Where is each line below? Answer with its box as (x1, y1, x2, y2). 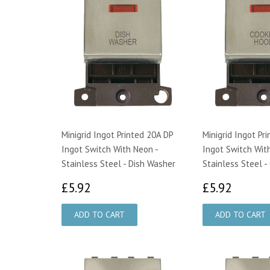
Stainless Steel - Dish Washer (61, 157, 175, 169)
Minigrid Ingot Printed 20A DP (61, 128, 173, 140)
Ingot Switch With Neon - (61, 143, 158, 155)
